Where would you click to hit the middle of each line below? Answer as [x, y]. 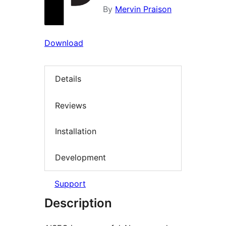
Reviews [71, 105]
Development [80, 157]
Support [70, 184]
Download [64, 43]
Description [78, 203]
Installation [76, 131]
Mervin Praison [143, 9]
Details [68, 79]
